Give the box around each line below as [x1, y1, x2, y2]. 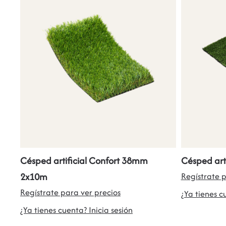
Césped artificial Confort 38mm [20, 154, 148, 168]
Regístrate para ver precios [20, 186, 121, 199]
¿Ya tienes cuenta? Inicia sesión [20, 204, 133, 216]
